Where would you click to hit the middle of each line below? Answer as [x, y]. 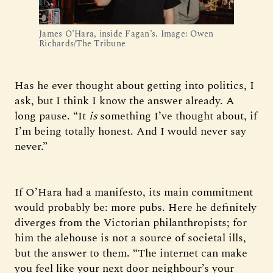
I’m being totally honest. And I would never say [130, 131]
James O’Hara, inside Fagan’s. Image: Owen [126, 34]
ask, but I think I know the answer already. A [125, 101]
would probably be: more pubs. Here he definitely [136, 207]
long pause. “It [52, 116]
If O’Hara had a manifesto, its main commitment [134, 192]
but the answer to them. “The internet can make [131, 253]
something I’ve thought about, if [179, 116]
